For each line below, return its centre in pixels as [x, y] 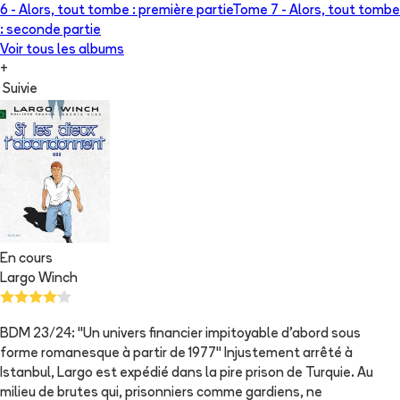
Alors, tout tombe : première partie [125, 12]
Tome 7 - [261, 12]
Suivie [20, 90]
